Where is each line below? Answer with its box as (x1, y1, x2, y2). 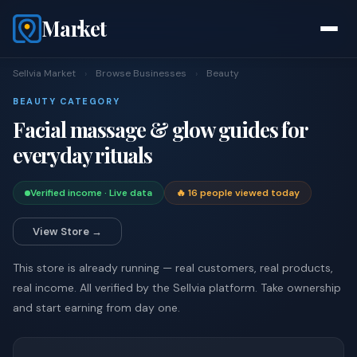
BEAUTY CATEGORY (13, 96, 120, 107)
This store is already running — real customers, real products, (13, 261, 333, 275)
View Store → (33, 225, 102, 238)
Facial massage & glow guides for (13, 116, 307, 143)
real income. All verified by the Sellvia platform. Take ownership (13, 280, 341, 295)
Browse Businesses (96, 67, 186, 80)
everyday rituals (13, 141, 152, 169)
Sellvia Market (13, 67, 76, 80)
